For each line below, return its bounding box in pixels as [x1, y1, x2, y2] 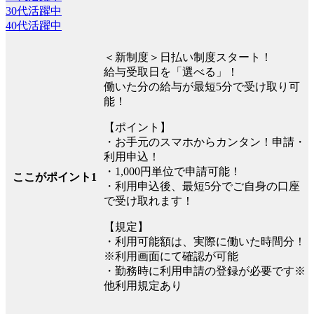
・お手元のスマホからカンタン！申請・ [104, 135, 306, 148]
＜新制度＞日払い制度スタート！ [104, 50, 272, 63]
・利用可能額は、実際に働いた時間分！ [104, 235, 306, 247]
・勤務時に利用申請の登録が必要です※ [104, 264, 306, 277]
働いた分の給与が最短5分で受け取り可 [104, 80, 300, 93]
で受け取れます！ [104, 194, 193, 207]
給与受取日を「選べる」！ [104, 65, 238, 78]
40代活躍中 [6, 19, 62, 32]
